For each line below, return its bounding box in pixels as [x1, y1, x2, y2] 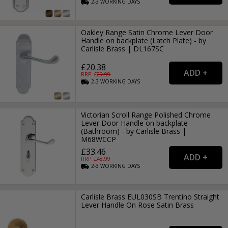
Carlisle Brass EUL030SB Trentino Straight [81, 192, 220, 202]
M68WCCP [81, 134, 117, 144]
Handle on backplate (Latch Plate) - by [81, 36, 207, 46]
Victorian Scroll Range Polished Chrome [81, 109, 211, 120]
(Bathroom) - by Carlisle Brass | [81, 126, 187, 136]
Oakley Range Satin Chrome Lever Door [81, 27, 213, 38]
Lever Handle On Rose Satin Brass [81, 200, 194, 210]
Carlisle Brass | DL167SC [81, 44, 164, 54]
